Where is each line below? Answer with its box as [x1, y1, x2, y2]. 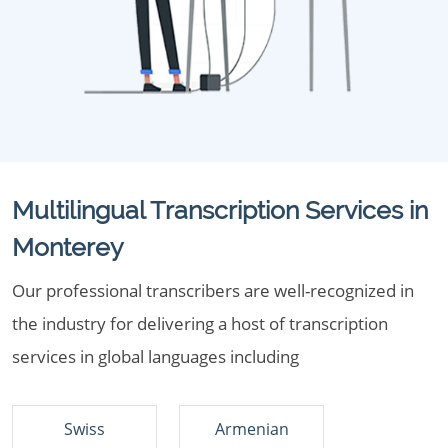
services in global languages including [12, 345, 299, 368]
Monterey [12, 232, 124, 262]
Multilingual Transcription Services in [12, 195, 428, 225]
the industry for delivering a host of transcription [12, 312, 388, 335]
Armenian [214, 418, 289, 440]
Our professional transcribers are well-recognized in [12, 279, 414, 302]
